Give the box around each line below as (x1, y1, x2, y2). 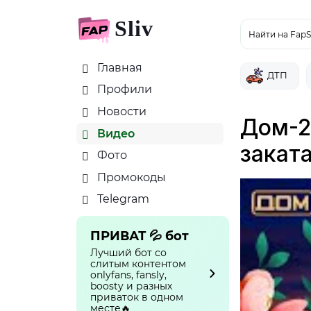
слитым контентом (90, 257, 186, 270)
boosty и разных (90, 279, 172, 292)
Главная (94, 60, 142, 74)
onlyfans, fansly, (90, 268, 167, 281)
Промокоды (94, 170, 166, 184)
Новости (94, 104, 146, 118)
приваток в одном (90, 290, 183, 303)
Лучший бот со (90, 246, 167, 259)
